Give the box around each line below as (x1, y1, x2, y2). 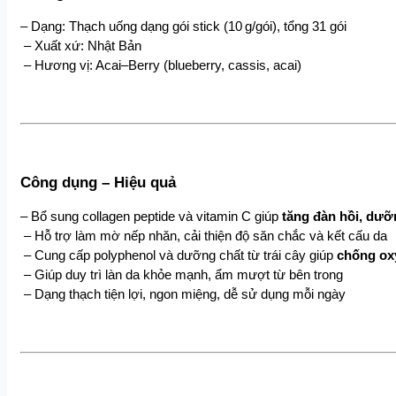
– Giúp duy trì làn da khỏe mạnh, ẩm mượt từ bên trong (24, 268, 343, 283)
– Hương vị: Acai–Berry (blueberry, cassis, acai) (24, 57, 301, 72)
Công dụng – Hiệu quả (20, 173, 176, 192)
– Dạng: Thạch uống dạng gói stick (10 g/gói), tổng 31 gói (20, 19, 346, 34)
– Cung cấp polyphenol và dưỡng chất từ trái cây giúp (24, 248, 337, 263)
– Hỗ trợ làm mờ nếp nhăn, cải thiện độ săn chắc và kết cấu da (24, 229, 387, 244)
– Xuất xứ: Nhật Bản (24, 38, 141, 53)
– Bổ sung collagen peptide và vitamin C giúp (20, 209, 278, 225)
